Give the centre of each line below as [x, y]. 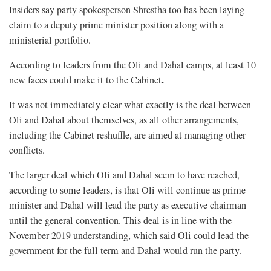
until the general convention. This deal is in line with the [120, 220]
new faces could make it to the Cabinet [85, 80]
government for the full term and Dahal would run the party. [125, 250]
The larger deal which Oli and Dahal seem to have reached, [124, 175]
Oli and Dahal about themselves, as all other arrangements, [124, 119]
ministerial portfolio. [50, 40]
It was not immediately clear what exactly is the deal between [130, 104]
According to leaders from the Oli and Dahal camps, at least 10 [132, 64]
